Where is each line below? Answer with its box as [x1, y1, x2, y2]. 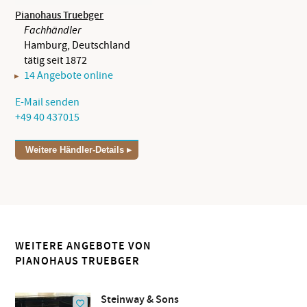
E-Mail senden [15, 95, 80, 110]
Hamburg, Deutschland [24, 38, 131, 53]
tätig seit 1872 [24, 53, 88, 68]
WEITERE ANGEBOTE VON [15, 239, 152, 254]
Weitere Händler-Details [25, 145, 125, 156]
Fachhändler [24, 23, 82, 38]
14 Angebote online [24, 69, 114, 83]
